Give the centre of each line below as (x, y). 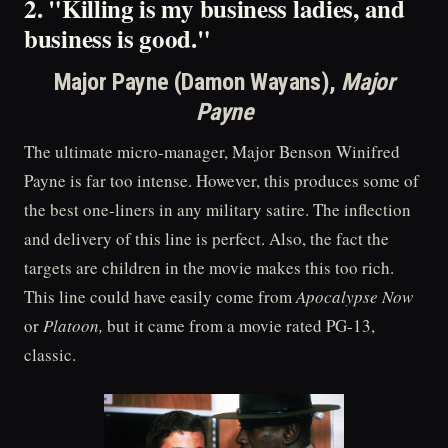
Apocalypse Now (354, 296)
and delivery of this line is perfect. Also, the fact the (206, 238)
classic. (50, 354)
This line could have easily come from (160, 296)
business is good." (117, 38)
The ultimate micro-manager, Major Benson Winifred (212, 151)
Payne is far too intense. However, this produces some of (221, 180)
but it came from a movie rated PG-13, (241, 325)
